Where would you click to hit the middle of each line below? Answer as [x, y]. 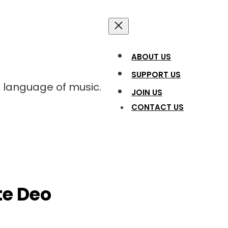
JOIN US [147, 92]
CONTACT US [158, 107]
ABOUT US [151, 56]
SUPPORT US [156, 74]
